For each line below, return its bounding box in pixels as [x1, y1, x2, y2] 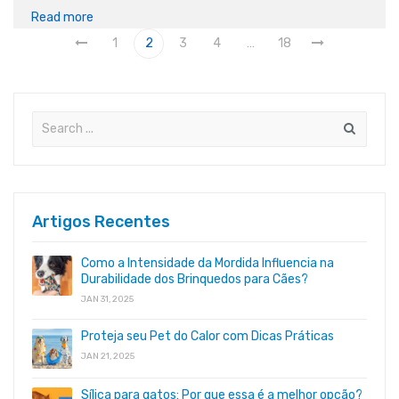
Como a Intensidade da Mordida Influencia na [81, 255, 334, 271]
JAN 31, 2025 [81, 293, 134, 305]
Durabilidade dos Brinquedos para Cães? [81, 271, 308, 287]
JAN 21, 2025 [81, 350, 134, 362]
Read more [31, 9, 94, 25]
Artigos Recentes [32, 211, 170, 232]
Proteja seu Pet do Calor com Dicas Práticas [81, 328, 334, 344]
